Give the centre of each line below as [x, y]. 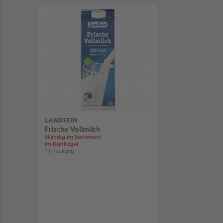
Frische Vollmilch [73, 130]
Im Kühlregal [61, 144]
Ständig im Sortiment [73, 137]
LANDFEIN [61, 121]
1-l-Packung [59, 151]
